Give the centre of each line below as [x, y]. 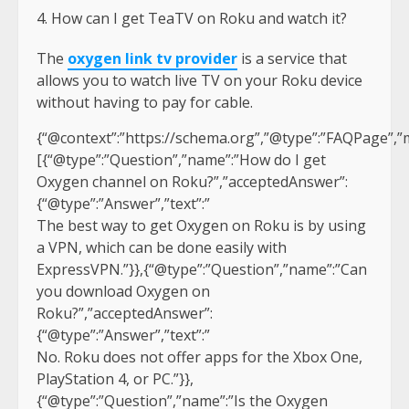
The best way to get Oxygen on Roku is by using [201, 226]
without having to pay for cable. [145, 103]
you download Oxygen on [123, 292]
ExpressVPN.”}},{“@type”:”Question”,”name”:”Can [202, 270]
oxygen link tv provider [152, 59]
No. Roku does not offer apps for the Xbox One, [199, 357]
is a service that [292, 59]
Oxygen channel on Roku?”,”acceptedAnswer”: [192, 182]
